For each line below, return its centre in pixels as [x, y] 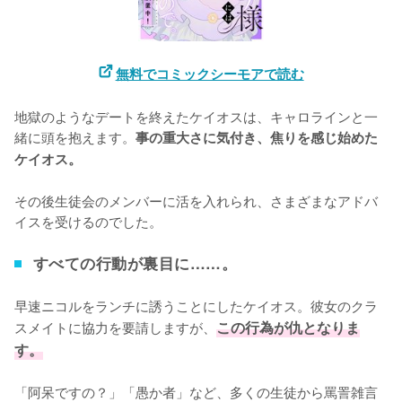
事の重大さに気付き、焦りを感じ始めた [257, 138]
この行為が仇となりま [288, 328]
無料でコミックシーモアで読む [210, 74]
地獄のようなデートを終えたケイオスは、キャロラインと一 [196, 116]
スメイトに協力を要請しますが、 [115, 327]
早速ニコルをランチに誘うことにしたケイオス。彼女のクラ [196, 306]
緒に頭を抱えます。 [75, 137]
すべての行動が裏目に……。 [135, 263]
